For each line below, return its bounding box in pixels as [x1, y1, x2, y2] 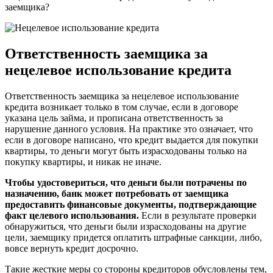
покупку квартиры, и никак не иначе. [5, 156, 161, 167]
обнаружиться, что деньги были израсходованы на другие [5, 221, 246, 232]
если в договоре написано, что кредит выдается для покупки [5, 134, 258, 145]
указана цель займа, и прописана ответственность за [5, 112, 223, 123]
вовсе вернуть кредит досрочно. [5, 243, 138, 253]
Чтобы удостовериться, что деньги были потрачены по [5, 177, 247, 188]
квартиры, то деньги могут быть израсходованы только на [5, 145, 247, 156]
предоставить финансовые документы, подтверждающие [5, 199, 257, 210]
